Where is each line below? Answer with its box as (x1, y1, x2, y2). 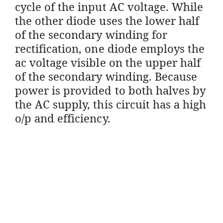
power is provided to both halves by (15, 82, 206, 98)
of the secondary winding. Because (15, 68, 197, 84)
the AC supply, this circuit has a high (15, 96, 207, 111)
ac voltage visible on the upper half (15, 54, 201, 70)
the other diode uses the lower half (15, 12, 200, 28)
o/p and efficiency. (15, 110, 111, 125)
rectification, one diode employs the (15, 40, 205, 56)
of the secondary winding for (15, 26, 167, 42)
